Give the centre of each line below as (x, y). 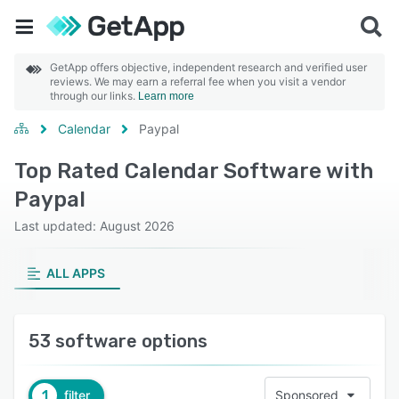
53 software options (118, 341)
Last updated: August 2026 (94, 226)
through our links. (94, 96)
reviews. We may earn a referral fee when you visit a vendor (198, 81)
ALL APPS (75, 273)
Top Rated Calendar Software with (194, 171)
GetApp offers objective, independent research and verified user (208, 67)
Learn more (166, 96)
